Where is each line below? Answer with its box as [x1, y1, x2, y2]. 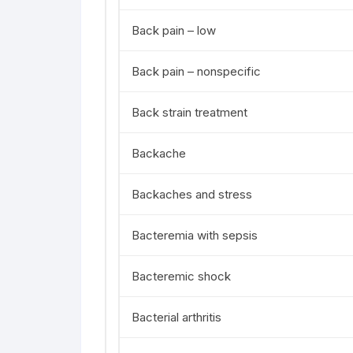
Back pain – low [132, 23, 216, 38]
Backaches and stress [132, 187, 252, 202]
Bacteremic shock [132, 269, 231, 284]
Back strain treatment [132, 105, 247, 120]
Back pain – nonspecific [132, 64, 261, 79]
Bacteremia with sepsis [132, 228, 258, 243]
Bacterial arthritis [132, 310, 221, 325]
